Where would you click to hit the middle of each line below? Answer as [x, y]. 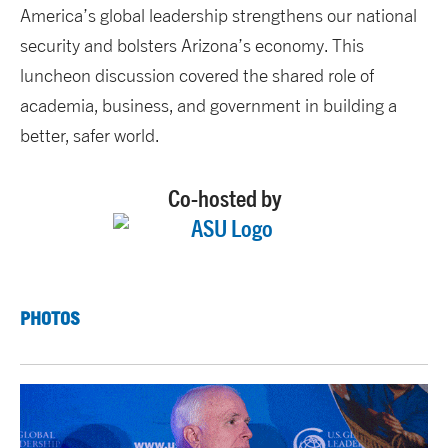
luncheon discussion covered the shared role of [197, 76]
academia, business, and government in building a [208, 106]
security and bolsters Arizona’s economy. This [192, 46]
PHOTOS [50, 318]
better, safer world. [90, 136]
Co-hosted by [224, 198]
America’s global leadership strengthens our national [218, 16]
